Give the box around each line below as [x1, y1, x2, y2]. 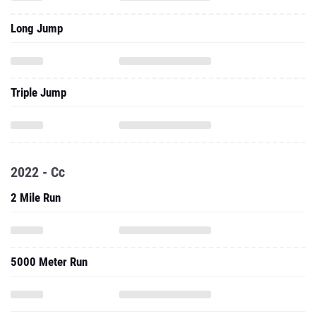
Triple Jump [11, 85, 66, 99]
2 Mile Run [11, 190, 61, 205]
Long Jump [11, 21, 63, 35]
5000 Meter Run [11, 255, 87, 269]
